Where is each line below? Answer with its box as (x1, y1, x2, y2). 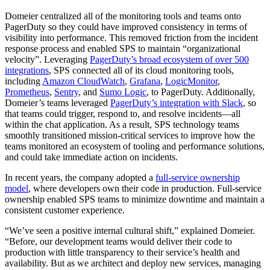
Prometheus (5, 86, 49, 97)
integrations (5, 64, 49, 75)
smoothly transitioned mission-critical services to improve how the (5, 130, 255, 140)
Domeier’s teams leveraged (5, 97, 110, 108)
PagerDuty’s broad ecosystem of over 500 (90, 54, 249, 64)
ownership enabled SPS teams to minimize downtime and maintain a (5, 193, 265, 204)
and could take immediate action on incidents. (5, 151, 178, 162)
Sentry (54, 86, 78, 97)
